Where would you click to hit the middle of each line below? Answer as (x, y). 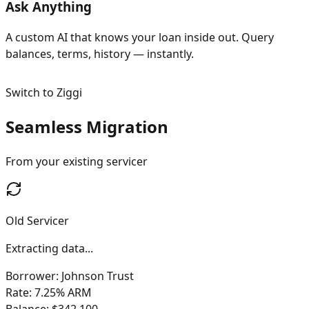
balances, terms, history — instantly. (100, 54)
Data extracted (44, 249)
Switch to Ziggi (44, 93)
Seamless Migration (87, 127)
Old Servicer (37, 221)
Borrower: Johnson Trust (79, 276)
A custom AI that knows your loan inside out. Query (140, 38)
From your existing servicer (77, 162)
